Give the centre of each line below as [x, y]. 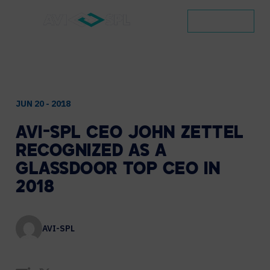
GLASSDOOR [67, 170]
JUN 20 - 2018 [43, 104]
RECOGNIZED [70, 152]
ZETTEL [212, 134]
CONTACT [215, 23]
